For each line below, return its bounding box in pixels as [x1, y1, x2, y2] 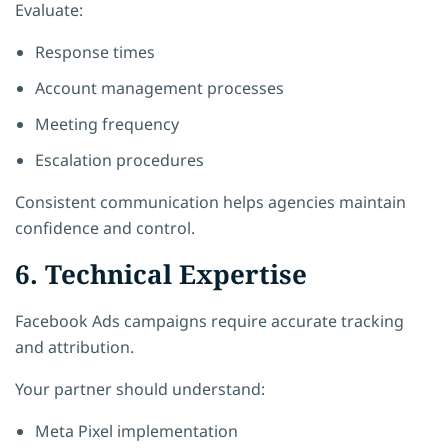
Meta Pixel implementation [35, 419, 238, 442]
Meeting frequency [35, 112, 179, 135]
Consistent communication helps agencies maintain [15, 190, 406, 213]
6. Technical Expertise [15, 255, 307, 292]
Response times [35, 40, 155, 63]
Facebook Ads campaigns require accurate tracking [15, 309, 404, 332]
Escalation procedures [35, 148, 204, 171]
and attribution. [15, 335, 134, 358]
